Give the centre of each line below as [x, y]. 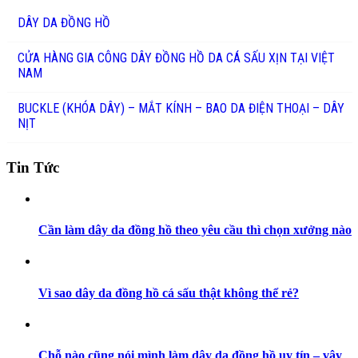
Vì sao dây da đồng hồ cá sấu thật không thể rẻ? [169, 292]
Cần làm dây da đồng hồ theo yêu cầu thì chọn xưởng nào [195, 230]
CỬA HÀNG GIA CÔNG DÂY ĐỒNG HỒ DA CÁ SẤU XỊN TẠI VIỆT [176, 58]
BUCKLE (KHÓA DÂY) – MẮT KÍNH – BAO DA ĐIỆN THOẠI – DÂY [181, 109]
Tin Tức [33, 168]
